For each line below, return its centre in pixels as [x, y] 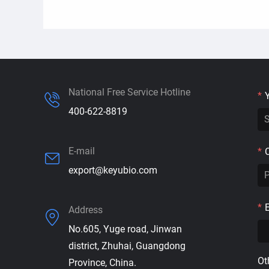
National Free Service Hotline [129, 92]
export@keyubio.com [113, 170]
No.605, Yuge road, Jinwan [125, 229]
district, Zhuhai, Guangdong [127, 246]
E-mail [82, 151]
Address [86, 210]
